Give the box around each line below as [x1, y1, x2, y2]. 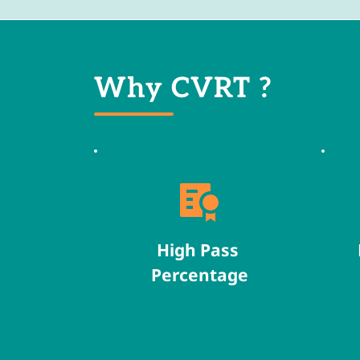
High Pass [156, 238, 239, 261]
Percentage [150, 263, 248, 286]
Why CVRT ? [94, 71, 272, 105]
